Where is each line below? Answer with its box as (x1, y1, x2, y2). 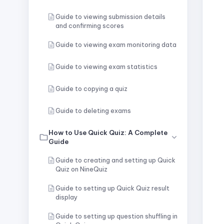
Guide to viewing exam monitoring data (55, 40, 176, 48)
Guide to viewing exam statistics (55, 62, 157, 70)
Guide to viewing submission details (55, 12, 165, 20)
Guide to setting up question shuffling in (55, 212, 177, 220)
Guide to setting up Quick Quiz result (55, 184, 169, 192)
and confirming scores (55, 21, 124, 29)
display (55, 193, 77, 201)
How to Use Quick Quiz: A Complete (48, 128, 167, 136)
